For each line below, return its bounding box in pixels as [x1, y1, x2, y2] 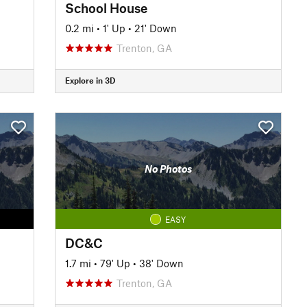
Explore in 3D [64, 75, 115, 85]
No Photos [144, 162, 192, 175]
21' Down [134, 21, 177, 34]
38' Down [138, 256, 184, 269]
